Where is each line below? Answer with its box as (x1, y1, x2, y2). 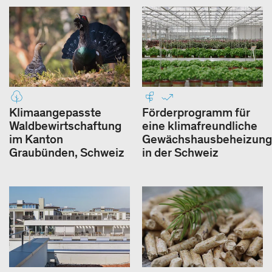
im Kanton (9, 132, 63, 147)
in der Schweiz (142, 145, 219, 160)
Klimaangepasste (9, 105, 101, 120)
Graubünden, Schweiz (9, 145, 124, 160)
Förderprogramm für (142, 105, 250, 120)
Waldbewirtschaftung (9, 118, 121, 134)
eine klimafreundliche (142, 118, 257, 134)
